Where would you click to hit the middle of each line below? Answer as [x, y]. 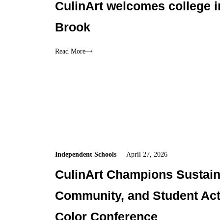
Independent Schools [86, 154]
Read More [70, 52]
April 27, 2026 [147, 154]
